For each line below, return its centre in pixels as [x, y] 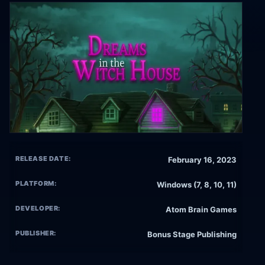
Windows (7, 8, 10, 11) [197, 185]
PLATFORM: [36, 184]
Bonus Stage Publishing [192, 235]
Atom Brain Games [201, 210]
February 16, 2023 [202, 160]
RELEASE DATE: [43, 159]
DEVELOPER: [38, 209]
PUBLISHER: [36, 233]
